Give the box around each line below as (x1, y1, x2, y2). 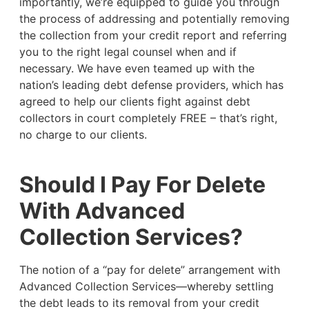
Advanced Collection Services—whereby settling (19, 279, 274, 294)
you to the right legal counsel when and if (19, 44, 237, 59)
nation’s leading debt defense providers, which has (19, 77, 283, 92)
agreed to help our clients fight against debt (19, 94, 250, 108)
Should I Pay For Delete (19, 171, 266, 199)
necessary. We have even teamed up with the (19, 61, 255, 75)
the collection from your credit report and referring (19, 28, 287, 42)
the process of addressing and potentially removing (19, 11, 290, 26)
